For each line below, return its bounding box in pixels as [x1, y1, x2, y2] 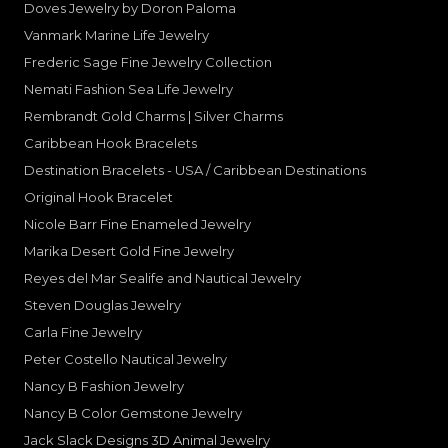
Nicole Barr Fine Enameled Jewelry [24, 215, 251, 232]
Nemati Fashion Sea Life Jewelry [24, 80, 233, 97]
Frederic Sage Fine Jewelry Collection [24, 53, 272, 70]
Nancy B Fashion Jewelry [24, 377, 184, 394]
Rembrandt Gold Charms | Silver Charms [24, 107, 283, 124]
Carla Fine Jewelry [24, 323, 142, 340]
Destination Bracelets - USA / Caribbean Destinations [24, 161, 366, 178]
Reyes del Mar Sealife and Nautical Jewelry [24, 269, 301, 286]
